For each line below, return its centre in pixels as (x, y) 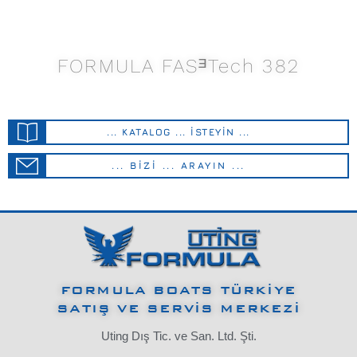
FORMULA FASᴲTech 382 (178, 66)
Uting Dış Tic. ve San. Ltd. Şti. (178, 336)
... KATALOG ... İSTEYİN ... (178, 131)
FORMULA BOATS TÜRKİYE (178, 290)
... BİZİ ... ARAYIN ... (178, 165)
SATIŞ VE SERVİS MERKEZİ (178, 308)
